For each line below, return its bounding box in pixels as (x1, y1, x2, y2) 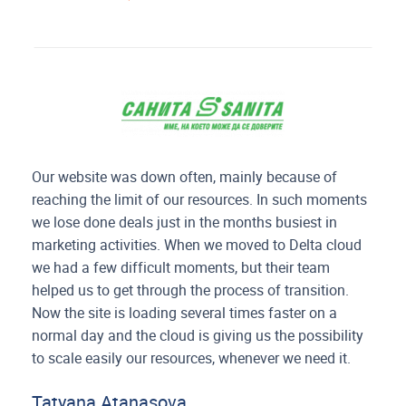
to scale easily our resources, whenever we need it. (32, 349, 352, 367)
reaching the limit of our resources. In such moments (32, 190, 368, 208)
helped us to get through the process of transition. (32, 281, 350, 299)
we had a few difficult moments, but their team (32, 258, 331, 276)
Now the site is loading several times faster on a (32, 304, 338, 322)
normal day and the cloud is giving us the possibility (32, 326, 364, 344)
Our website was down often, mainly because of (32, 168, 338, 186)
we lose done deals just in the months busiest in (32, 213, 338, 231)
